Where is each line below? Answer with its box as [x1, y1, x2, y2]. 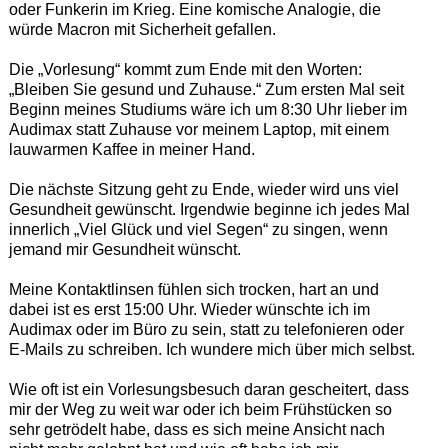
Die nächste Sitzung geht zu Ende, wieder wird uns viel [8, 181, 399, 199]
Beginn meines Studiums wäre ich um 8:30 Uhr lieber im [8, 101, 407, 119]
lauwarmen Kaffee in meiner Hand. [8, 141, 255, 159]
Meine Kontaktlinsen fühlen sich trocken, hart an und [8, 281, 379, 299]
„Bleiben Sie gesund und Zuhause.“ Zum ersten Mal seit [8, 81, 404, 99]
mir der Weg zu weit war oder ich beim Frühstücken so [8, 401, 392, 419]
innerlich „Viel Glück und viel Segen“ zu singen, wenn [8, 221, 388, 239]
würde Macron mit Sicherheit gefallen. [8, 21, 276, 39]
